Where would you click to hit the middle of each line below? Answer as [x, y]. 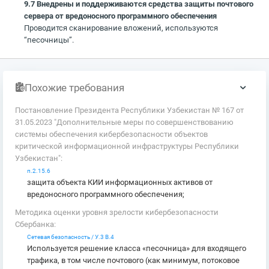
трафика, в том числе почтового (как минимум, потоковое [133, 260]
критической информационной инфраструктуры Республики [127, 146]
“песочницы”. [50, 40]
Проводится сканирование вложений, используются [121, 28]
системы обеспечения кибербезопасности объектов [111, 134]
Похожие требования [74, 88]
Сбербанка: [35, 224]
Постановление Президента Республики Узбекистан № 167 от [129, 110]
